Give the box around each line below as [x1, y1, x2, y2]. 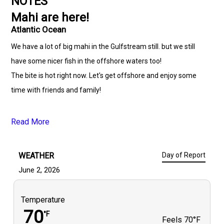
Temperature [21, 195, 65, 204]
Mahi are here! [11, 10, 89, 24]
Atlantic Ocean [11, 24, 66, 34]
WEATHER [18, 151, 54, 160]
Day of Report [161, 151, 205, 159]
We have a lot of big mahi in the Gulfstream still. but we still [11, 42, 195, 50]
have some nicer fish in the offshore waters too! [11, 57, 162, 65]
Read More [11, 117, 50, 126]
